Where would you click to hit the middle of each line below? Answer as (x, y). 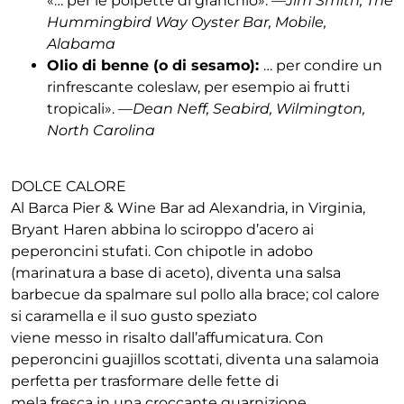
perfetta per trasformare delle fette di (145, 381)
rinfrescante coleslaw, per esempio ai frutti (198, 87)
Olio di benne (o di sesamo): (155, 65)
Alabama (81, 43)
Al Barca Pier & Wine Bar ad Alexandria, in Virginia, (188, 208)
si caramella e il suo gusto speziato (134, 317)
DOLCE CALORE (69, 187)
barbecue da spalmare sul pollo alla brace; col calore (195, 295)
